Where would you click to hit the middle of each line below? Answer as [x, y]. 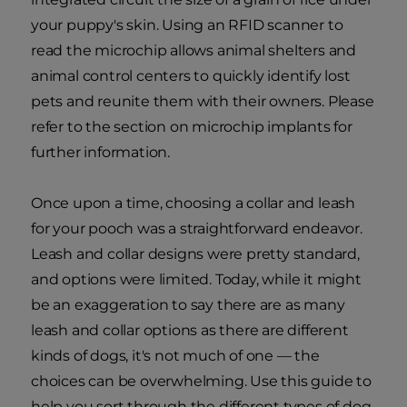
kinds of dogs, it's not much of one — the [175, 356]
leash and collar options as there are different [190, 331]
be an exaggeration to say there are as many [188, 305]
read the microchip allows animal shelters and [194, 51]
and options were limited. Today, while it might [196, 280]
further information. [101, 153]
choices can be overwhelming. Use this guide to [201, 382]
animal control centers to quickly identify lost [191, 76]
